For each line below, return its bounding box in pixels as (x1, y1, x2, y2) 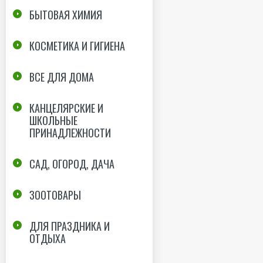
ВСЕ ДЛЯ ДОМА (29, 69, 94, 85)
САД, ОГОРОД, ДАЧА (29, 156, 114, 171)
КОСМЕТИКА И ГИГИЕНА (29, 38, 125, 53)
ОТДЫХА (29, 230, 66, 246)
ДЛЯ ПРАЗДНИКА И (29, 218, 110, 234)
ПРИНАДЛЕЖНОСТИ (29, 124, 111, 140)
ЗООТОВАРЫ (29, 187, 81, 203)
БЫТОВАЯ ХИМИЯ (29, 6, 102, 22)
